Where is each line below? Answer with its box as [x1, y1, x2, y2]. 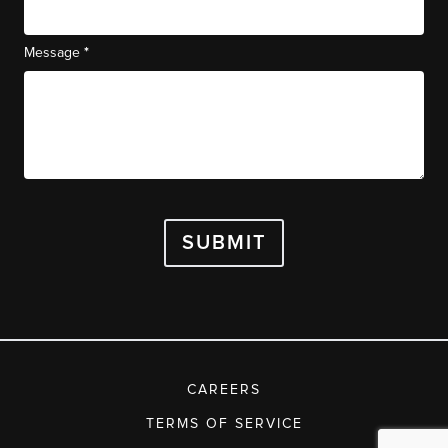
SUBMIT [182, 232, 267, 253]
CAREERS [187, 382, 261, 397]
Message [24, 45, 84, 60]
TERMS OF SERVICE [145, 416, 303, 431]
